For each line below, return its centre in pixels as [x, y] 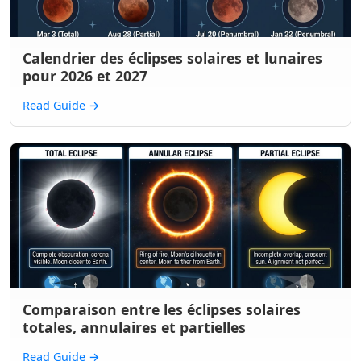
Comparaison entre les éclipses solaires [162, 309]
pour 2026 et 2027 [85, 76]
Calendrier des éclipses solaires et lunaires [172, 58]
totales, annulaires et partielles [134, 327]
